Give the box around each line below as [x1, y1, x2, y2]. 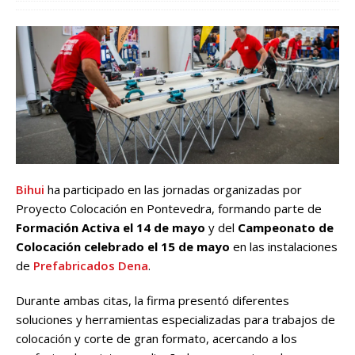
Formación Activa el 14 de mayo [16, 219, 205, 235]
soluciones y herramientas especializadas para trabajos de [16, 311, 335, 327]
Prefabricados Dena [33, 257, 148, 273]
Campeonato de [238, 219, 334, 235]
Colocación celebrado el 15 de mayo [16, 238, 230, 254]
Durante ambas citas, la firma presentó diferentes [16, 292, 289, 308]
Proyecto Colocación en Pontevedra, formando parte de [16, 200, 322, 216]
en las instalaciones [230, 238, 338, 254]
